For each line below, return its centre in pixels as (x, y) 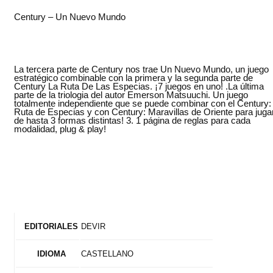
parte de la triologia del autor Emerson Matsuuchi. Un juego (131, 95)
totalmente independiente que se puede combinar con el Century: (142, 103)
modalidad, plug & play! (60, 129)
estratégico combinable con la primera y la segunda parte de (133, 78)
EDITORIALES (51, 227)
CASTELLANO (107, 254)
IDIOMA (51, 254)
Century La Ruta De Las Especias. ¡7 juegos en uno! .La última (139, 86)
